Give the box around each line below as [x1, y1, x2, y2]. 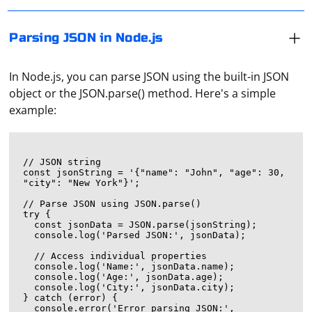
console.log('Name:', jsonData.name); [23, 261, 35, 272]
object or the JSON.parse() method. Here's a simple [9, 86, 276, 101]
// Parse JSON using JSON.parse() [23, 198, 202, 209]
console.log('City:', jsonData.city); [23, 282, 35, 292]
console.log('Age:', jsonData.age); [23, 272, 35, 282]
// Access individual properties [23, 251, 35, 261]
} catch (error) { [23, 292, 118, 303]
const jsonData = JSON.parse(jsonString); [23, 219, 35, 230]
